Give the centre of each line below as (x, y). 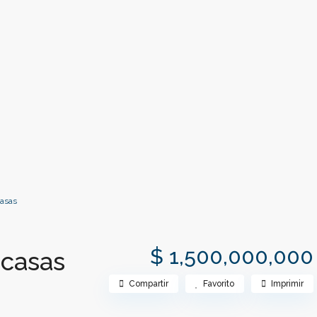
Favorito (219, 284)
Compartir (149, 284)
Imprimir (287, 284)
